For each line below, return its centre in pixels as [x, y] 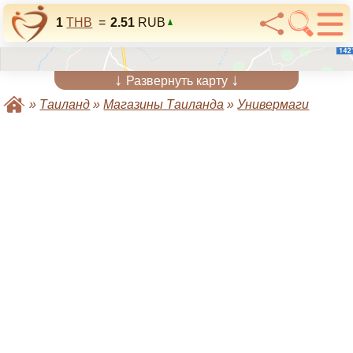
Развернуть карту [176, 81]
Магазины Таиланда [164, 104]
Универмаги [273, 104]
